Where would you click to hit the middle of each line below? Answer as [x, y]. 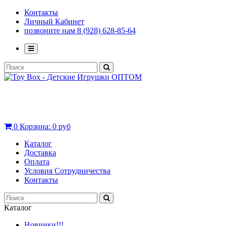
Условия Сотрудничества [67, 171]
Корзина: [36, 126]
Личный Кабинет [54, 21]
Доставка [40, 153]
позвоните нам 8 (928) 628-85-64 [80, 31]
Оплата [37, 162]
